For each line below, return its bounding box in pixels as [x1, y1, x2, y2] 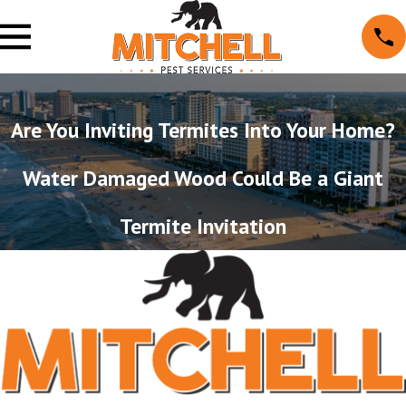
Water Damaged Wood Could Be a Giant [23, 163, 383, 191]
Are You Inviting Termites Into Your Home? [11, 115, 395, 143]
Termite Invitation [120, 211, 286, 239]
